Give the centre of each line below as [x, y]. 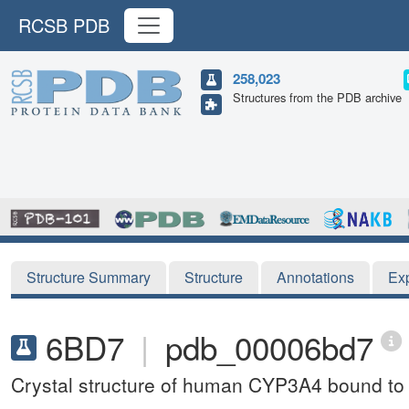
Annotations [315, 277]
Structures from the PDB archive [317, 97]
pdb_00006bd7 [269, 346]
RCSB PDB [64, 25]
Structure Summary [89, 277]
